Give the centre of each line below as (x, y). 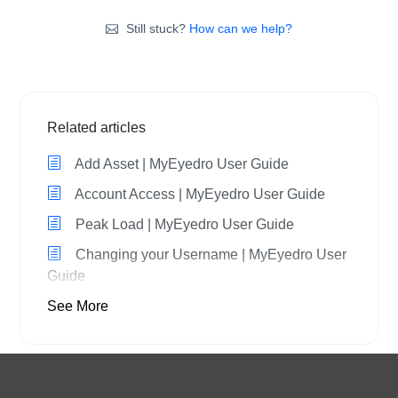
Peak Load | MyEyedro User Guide (183, 224)
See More (78, 306)
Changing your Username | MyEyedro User (209, 254)
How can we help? (240, 28)
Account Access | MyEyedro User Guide (199, 194)
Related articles (96, 127)
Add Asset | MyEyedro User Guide (180, 163)
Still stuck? (155, 28)
